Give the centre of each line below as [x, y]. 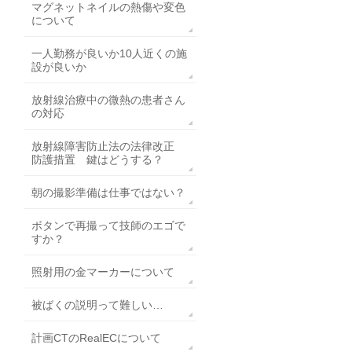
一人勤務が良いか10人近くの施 [109, 53]
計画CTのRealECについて [96, 338]
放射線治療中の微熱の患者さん [108, 100]
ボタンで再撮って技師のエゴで [108, 225]
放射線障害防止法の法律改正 [108, 146]
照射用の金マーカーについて [103, 272]
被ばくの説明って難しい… [97, 305]
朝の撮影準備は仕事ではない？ [108, 192]
